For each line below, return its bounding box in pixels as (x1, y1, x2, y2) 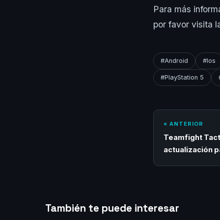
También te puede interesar (45, 202, 179, 215)
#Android (161, 57, 188, 65)
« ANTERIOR (164, 120, 203, 128)
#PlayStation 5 (161, 74, 204, 82)
